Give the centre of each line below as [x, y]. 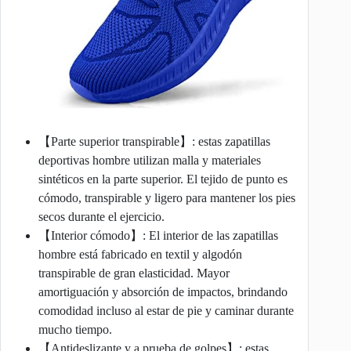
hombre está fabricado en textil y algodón [140, 254]
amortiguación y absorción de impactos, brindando [163, 291]
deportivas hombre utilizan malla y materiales [150, 160]
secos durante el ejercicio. [101, 216]
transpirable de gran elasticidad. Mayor [134, 273]
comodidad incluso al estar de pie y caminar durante [166, 310]
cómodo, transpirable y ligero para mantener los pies [167, 197]
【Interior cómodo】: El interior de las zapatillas [158, 235]
